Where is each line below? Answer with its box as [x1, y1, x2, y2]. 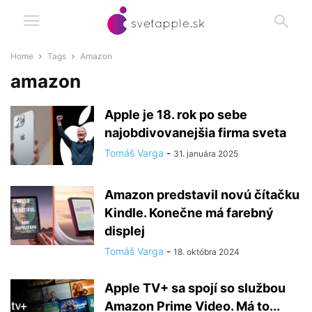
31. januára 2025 [173, 148, 238, 159]
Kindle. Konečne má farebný [104, 205, 274, 220]
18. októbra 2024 [173, 247, 240, 257]
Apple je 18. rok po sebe [104, 107, 247, 122]
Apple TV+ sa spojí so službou [104, 281, 286, 295]
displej [104, 224, 145, 238]
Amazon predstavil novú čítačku [104, 187, 299, 202]
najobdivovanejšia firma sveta [104, 125, 286, 140]
